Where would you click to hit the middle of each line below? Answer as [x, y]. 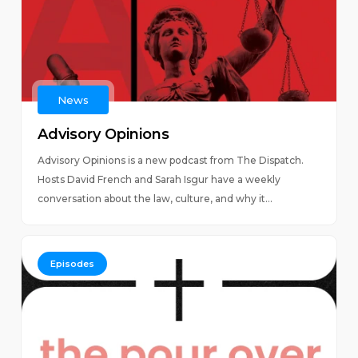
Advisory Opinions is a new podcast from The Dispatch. [170, 160]
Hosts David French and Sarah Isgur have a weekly [159, 179]
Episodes [72, 264]
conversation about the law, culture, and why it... [155, 199]
